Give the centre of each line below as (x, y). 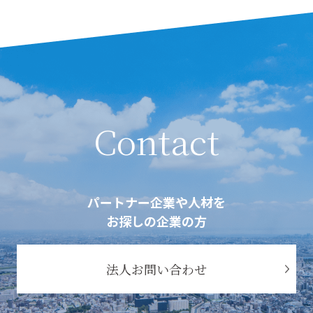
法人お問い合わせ (156, 269)
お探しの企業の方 (156, 221)
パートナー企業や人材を (156, 202)
